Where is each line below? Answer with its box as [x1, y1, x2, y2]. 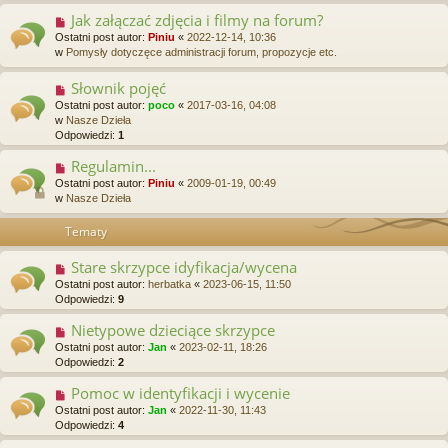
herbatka [148, 278, 191, 291]
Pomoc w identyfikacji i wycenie [70, 383, 290, 404]
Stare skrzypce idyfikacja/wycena [70, 257, 297, 278]
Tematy [65, 223, 107, 241]
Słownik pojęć [70, 78, 166, 99]
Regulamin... [70, 156, 156, 177]
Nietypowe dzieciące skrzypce [70, 320, 275, 341]
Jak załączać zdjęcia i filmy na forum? [70, 10, 323, 31]
